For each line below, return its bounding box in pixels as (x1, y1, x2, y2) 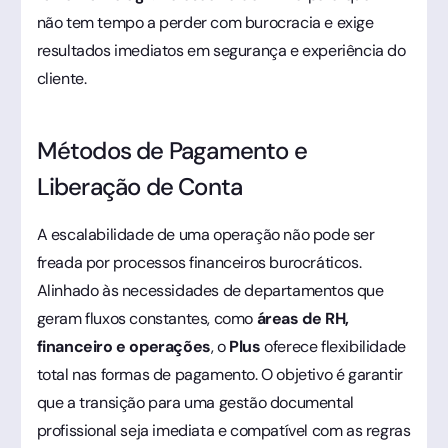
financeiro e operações (36, 335, 211, 357)
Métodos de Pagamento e (36, 134, 307, 166)
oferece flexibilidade (264, 335, 406, 357)
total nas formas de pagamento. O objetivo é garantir (36, 363, 403, 385)
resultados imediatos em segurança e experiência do (36, 39, 406, 61)
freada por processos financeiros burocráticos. (36, 251, 362, 273)
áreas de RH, (256, 307, 349, 329)
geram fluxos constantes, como (36, 307, 257, 329)
